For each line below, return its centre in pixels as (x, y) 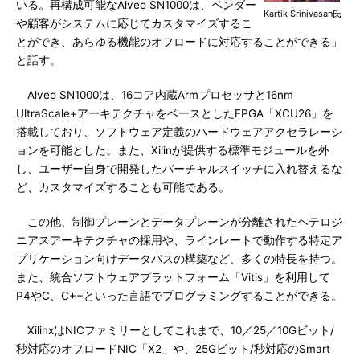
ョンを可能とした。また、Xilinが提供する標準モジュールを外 (173, 150)
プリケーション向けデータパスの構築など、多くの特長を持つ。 (179, 259)
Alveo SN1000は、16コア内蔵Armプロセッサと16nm (155, 95)
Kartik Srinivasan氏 (303, 14)
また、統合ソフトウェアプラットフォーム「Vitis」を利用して (173, 277)
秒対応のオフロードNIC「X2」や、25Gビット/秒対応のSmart (173, 349)
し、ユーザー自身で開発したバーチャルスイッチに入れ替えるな (179, 169)
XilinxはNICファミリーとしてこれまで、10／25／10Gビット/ (175, 330)
